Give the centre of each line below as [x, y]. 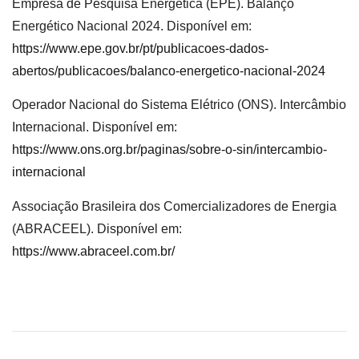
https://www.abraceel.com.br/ [93, 251]
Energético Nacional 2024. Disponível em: [132, 26]
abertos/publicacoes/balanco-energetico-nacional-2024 [169, 71]
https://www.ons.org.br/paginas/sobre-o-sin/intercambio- [169, 150]
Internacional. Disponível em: [95, 127]
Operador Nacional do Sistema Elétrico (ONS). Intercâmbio [179, 105]
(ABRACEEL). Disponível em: [97, 228]
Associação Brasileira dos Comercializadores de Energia [174, 206]
